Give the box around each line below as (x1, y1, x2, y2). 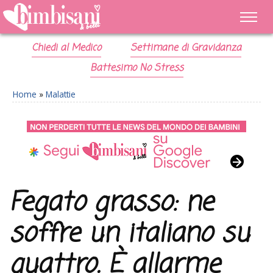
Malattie (46, 88, 76, 100)
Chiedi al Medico (32, 41, 102, 55)
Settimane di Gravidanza (130, 41, 241, 55)
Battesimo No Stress (90, 61, 183, 76)
